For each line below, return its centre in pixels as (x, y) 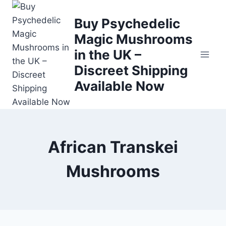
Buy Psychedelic (127, 23)
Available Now (119, 86)
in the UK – (107, 54)
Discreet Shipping (131, 70)
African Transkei (113, 147)
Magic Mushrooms (133, 39)
